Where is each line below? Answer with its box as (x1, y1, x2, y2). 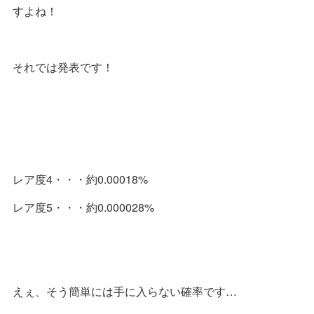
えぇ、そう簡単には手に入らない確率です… (13, 282, 237, 299)
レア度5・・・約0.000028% (13, 198, 154, 215)
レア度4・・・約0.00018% (13, 170, 148, 187)
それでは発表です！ (13, 58, 114, 75)
